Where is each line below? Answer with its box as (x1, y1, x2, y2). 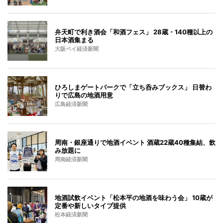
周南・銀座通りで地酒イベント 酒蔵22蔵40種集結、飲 (55, 138, 216, 146)
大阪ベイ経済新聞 (55, 45, 99, 52)
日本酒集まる (55, 35, 94, 44)
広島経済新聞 (55, 101, 88, 108)
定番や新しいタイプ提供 (55, 201, 126, 210)
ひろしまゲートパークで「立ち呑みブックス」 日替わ (55, 83, 212, 91)
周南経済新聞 (55, 156, 88, 163)
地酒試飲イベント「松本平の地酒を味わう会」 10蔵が (55, 193, 213, 202)
